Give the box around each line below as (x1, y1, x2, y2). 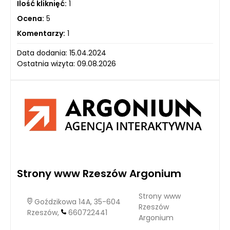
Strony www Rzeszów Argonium (17, 166, 181, 181)
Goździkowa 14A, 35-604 (32, 196, 121, 207)
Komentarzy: (17, 28, 65, 39)
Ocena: (17, 13, 44, 24)
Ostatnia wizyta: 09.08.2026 (17, 58, 116, 69)
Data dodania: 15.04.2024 (17, 47, 106, 58)
